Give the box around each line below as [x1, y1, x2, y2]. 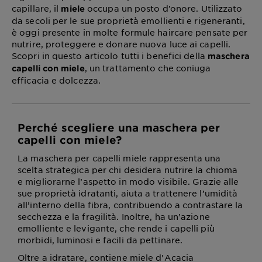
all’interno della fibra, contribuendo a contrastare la [18, 199, 243, 211]
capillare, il [12, 3, 61, 14]
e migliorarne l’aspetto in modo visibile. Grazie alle [18, 176, 239, 187]
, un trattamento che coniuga [84, 63, 211, 74]
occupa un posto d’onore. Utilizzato [87, 3, 243, 14]
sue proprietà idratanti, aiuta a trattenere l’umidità [18, 188, 238, 199]
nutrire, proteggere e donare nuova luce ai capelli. [12, 39, 231, 50]
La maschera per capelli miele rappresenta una [18, 153, 221, 164]
